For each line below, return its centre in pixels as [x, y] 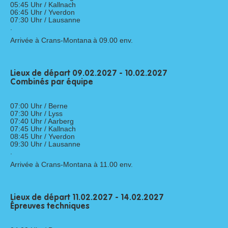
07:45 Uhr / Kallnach [43, 129]
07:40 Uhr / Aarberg [42, 121]
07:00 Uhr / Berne [39, 106]
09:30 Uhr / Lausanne [45, 144]
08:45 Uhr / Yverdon [42, 136]
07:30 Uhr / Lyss [36, 113]
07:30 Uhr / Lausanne [45, 20]
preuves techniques [52, 206]
